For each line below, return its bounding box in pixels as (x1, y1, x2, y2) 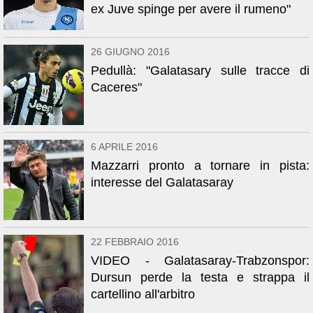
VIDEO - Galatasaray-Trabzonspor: (91, 254, 310, 268)
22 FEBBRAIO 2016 (91, 236, 179, 247)
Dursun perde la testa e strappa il (91, 270, 310, 284)
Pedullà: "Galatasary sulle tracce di (91, 64, 310, 78)
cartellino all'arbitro (91, 287, 195, 301)
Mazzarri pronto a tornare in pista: (91, 159, 310, 173)
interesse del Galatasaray (91, 175, 233, 189)
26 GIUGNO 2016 (91, 46, 170, 57)
